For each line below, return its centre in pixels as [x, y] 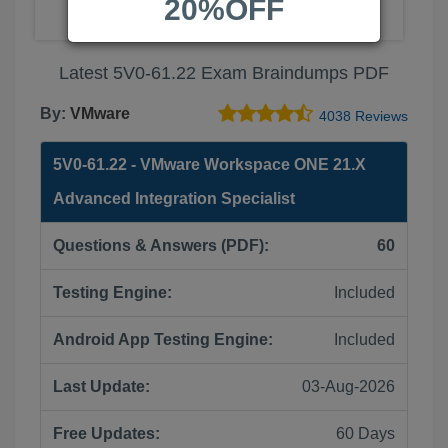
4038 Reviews [363, 116]
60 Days [365, 433]
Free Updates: [106, 433]
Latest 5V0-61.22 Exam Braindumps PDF [224, 73]
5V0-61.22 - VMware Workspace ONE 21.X [209, 164]
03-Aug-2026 [348, 386]
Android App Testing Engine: [163, 339]
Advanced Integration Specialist [174, 198]
